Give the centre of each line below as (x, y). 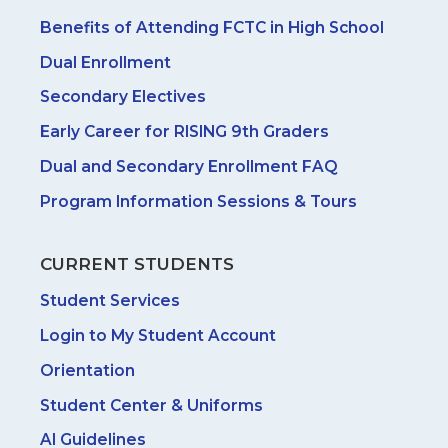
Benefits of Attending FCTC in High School (212, 27)
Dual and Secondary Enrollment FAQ (189, 167)
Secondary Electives (123, 97)
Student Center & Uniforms (151, 405)
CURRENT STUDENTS (137, 264)
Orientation (87, 370)
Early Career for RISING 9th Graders (184, 132)
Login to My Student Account (158, 335)
